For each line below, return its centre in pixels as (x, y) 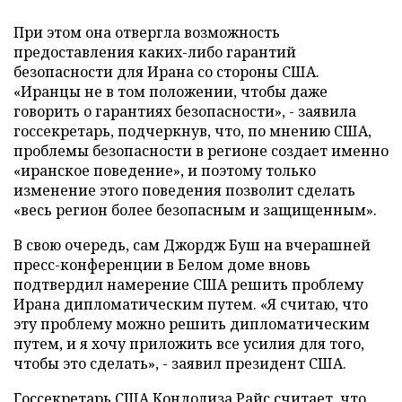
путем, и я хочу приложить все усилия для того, (189, 344)
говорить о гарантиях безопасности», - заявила (185, 111)
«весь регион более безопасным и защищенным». (195, 210)
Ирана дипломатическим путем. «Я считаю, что (191, 304)
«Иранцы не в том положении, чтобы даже (170, 92)
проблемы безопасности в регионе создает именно (201, 151)
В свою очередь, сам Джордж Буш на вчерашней (192, 245)
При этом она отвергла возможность (147, 32)
